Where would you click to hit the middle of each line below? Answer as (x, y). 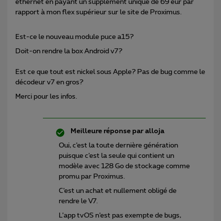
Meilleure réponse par (107, 131)
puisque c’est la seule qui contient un (116, 156)
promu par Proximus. (92, 176)
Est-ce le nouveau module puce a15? (74, 37)
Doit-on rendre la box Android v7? (70, 51)
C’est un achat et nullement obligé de (118, 191)
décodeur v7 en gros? (49, 82)
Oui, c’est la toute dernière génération (118, 145)
